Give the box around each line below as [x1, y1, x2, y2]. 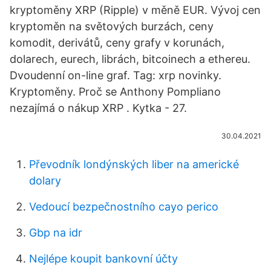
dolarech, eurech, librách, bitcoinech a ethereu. [10, 53, 250, 65]
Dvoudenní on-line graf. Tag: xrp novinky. [10, 69, 221, 82]
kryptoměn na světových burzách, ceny [10, 20, 214, 33]
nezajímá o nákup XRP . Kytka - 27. [10, 102, 187, 114]
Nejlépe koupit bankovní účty [29, 252, 178, 265]
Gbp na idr [29, 226, 82, 239]
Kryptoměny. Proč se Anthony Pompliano [10, 85, 221, 98]
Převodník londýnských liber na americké [29, 158, 239, 171]
